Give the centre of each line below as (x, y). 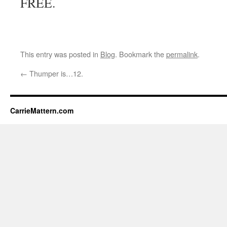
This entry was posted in (60, 54)
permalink (182, 54)
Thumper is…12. (55, 73)
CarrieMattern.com (42, 110)
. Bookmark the (141, 54)
